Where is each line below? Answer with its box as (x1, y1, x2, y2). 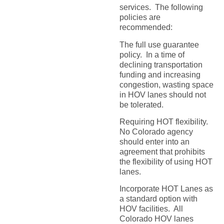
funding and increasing (119, 70, 200, 79)
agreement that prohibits (119, 147, 205, 156)
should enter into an (119, 137, 189, 146)
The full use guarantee (119, 40, 199, 49)
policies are (119, 13, 160, 22)
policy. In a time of (119, 50, 184, 59)
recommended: (119, 23, 172, 32)
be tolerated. (119, 100, 163, 109)
